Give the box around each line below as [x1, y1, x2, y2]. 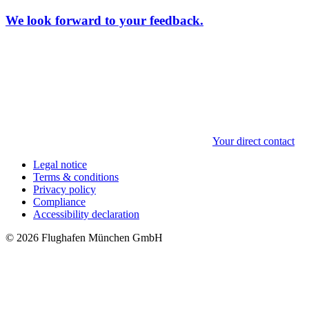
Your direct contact [212, 134, 295, 147]
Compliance [33, 195, 86, 208]
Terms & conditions [33, 170, 119, 183]
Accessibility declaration [33, 208, 139, 220]
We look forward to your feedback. [6, 12, 203, 28]
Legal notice [33, 158, 87, 170]
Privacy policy [33, 183, 96, 195]
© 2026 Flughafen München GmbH [6, 231, 163, 243]
